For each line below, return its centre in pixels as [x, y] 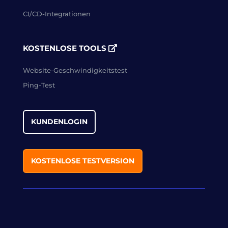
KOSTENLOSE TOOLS [65, 48]
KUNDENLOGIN [59, 122]
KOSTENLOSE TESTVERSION [82, 161]
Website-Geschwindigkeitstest [75, 70]
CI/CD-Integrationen [56, 14]
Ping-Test [39, 85]
